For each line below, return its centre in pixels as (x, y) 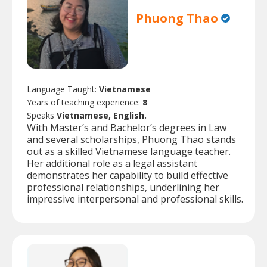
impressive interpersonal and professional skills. (135, 199)
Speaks (42, 116)
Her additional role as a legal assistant (112, 164)
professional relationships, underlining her (123, 187)
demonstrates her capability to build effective (128, 176)
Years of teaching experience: (85, 103)
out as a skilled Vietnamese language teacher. (129, 152)
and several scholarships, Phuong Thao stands (131, 140)
